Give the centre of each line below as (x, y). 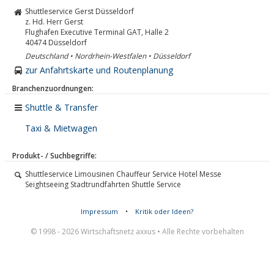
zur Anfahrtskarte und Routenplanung (99, 70)
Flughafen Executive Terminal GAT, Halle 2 (97, 32)
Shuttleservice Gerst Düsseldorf (80, 11)
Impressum (99, 211)
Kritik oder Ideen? (164, 211)
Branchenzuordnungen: (53, 88)
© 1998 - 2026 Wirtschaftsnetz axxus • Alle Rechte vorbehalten (137, 231)
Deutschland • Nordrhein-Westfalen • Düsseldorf (108, 56)
